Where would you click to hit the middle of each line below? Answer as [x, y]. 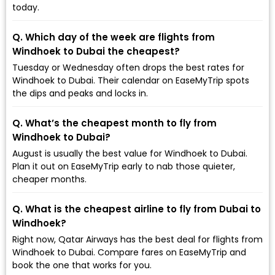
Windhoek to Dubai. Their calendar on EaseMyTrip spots [131, 80]
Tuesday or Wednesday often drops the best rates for [128, 67]
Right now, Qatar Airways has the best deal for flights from [137, 239]
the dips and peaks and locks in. [80, 93]
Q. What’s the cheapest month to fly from [114, 123]
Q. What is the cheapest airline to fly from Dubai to [137, 209]
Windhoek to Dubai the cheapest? [96, 51]
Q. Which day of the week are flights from [114, 37]
